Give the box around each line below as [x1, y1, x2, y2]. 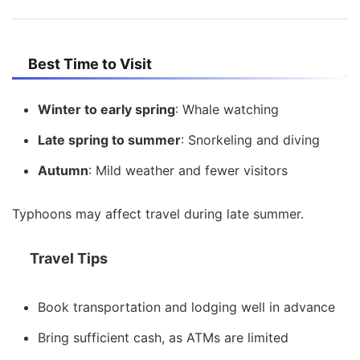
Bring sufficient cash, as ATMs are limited [38, 329, 288, 346]
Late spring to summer [38, 131, 181, 148]
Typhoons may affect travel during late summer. [12, 205, 304, 222]
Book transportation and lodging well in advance [38, 298, 335, 315]
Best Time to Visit [28, 55, 152, 72]
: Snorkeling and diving [181, 131, 320, 148]
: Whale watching [175, 100, 279, 117]
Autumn [38, 162, 88, 178]
